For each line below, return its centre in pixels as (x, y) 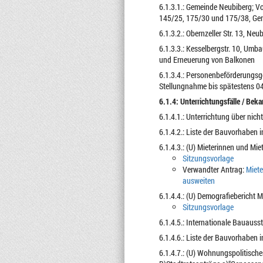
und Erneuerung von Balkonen (207, 60)
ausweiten (198, 181)
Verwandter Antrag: (214, 169)
